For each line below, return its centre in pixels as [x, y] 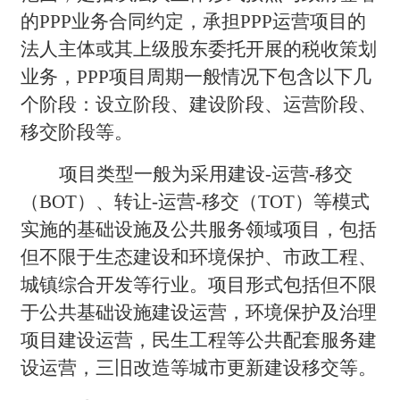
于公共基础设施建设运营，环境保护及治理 [199, 312]
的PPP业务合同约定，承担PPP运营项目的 [194, 21]
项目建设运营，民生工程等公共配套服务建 [199, 340]
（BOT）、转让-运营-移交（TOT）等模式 [196, 201]
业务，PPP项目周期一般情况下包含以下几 [196, 76]
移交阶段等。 [77, 132]
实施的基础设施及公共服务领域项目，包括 [199, 229]
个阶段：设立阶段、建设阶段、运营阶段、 [199, 104]
